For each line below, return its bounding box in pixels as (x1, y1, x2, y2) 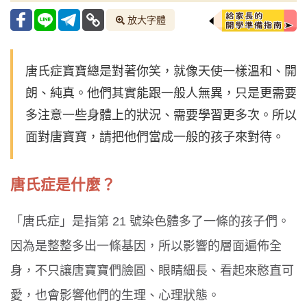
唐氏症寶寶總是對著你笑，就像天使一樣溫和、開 (25, 64, 297, 79)
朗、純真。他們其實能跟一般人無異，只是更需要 (25, 86, 297, 101)
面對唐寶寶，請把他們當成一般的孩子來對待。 (25, 130, 284, 145)
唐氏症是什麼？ (10, 175, 116, 193)
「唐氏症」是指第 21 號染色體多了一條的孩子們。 (10, 214, 290, 229)
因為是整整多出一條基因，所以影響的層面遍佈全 (10, 239, 282, 254)
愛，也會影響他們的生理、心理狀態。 (10, 288, 220, 303)
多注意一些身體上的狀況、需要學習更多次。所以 (25, 108, 297, 123)
